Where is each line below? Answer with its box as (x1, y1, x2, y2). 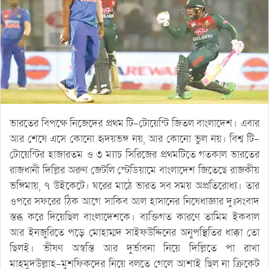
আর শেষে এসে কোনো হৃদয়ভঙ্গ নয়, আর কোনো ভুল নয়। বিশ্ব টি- (10, 132, 259, 147)
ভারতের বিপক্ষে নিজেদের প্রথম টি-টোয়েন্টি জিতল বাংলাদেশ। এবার (10, 116, 259, 131)
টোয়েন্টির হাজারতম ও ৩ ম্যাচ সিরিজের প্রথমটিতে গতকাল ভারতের (10, 148, 259, 162)
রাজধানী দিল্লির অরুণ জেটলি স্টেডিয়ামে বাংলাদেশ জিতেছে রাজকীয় (10, 163, 259, 178)
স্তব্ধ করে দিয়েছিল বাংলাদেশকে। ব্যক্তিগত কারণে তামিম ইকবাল (10, 210, 259, 225)
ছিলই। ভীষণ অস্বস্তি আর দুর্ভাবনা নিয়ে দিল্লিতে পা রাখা (10, 241, 259, 256)
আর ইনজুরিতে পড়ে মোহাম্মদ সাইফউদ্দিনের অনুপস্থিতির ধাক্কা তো (10, 226, 259, 240)
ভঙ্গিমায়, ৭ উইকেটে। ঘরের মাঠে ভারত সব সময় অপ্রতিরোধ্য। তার (10, 179, 259, 193)
